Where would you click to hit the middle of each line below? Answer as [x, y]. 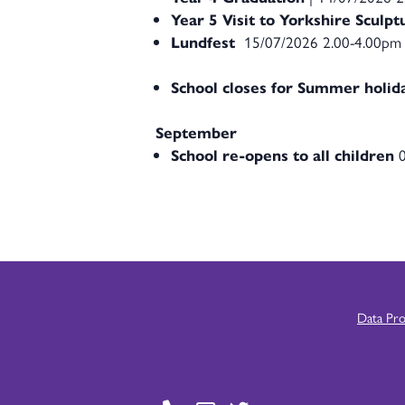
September [196, 132]
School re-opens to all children [283, 155]
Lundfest [205, 42]
